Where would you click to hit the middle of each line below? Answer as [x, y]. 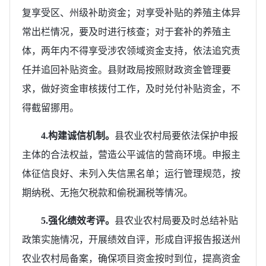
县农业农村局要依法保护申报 [176, 135]
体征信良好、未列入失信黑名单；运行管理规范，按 [131, 173]
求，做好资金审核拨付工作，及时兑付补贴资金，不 [131, 88]
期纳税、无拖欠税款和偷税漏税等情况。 [107, 192]
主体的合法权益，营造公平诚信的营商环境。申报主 [131, 154]
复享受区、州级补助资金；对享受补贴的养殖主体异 [131, 12]
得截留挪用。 [50, 107]
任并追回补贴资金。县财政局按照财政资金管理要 [126, 69]
